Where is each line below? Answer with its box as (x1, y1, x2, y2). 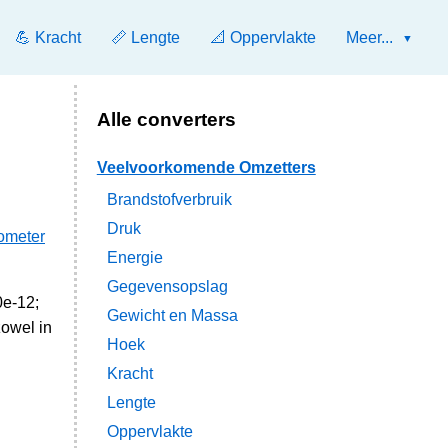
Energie (106, 249, 163, 267)
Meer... (346, 29, 393, 46)
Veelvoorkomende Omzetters (96, 159, 316, 177)
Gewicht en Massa (106, 307, 238, 325)
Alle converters (96, 109, 236, 130)
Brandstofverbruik (106, 191, 232, 209)
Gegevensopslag (106, 278, 228, 296)
